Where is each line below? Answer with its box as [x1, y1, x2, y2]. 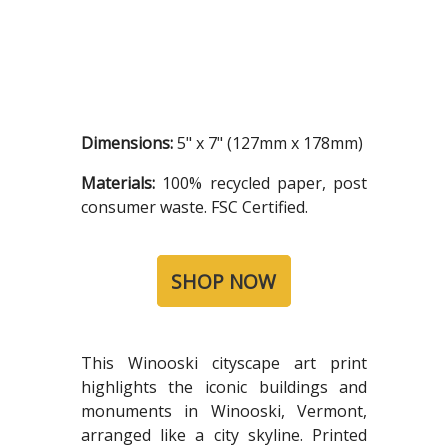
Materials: [80, 172, 163, 195]
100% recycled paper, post [162, 172, 368, 195]
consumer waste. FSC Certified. [80, 196, 308, 219]
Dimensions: [80, 132, 177, 155]
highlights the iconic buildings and [80, 376, 368, 399]
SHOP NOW [171, 267, 277, 295]
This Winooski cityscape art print [80, 352, 368, 375]
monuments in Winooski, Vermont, [80, 400, 368, 423]
